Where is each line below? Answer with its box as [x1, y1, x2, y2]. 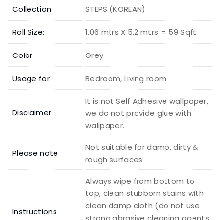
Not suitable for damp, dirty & [85, 142, 198, 153]
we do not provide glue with [85, 108, 192, 119]
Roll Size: [12, 27, 45, 38]
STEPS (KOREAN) [85, 4, 146, 15]
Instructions [12, 206, 57, 217]
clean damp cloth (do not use [85, 200, 200, 211]
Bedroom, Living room [85, 73, 167, 84]
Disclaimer [12, 108, 52, 118]
